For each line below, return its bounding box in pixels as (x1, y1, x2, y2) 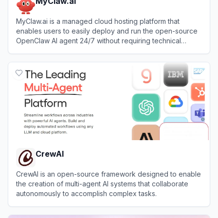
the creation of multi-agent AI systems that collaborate (16, 179, 188, 188)
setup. (16, 46, 36, 54)
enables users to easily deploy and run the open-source (16, 26, 198, 35)
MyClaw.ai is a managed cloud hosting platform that (16, 17, 180, 25)
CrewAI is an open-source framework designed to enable (16, 169, 201, 178)
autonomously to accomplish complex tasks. (16, 189, 157, 198)
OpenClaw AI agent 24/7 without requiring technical (16, 36, 181, 45)
